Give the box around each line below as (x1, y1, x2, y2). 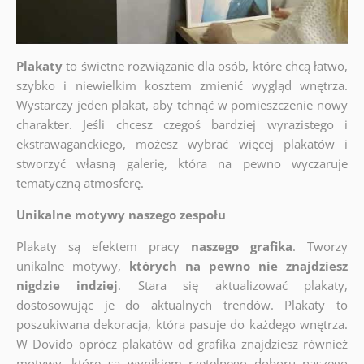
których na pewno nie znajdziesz (129, 258, 349, 275)
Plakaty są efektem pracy (15, 238, 180, 255)
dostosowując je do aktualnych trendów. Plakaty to (15, 297, 349, 314)
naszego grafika (191, 238, 293, 255)
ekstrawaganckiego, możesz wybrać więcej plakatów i (15, 136, 349, 153)
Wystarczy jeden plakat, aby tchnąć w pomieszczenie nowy (15, 97, 349, 114)
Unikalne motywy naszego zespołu (15, 206, 226, 223)
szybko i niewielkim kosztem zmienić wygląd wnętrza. (15, 77, 349, 94)
